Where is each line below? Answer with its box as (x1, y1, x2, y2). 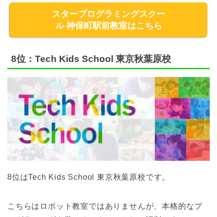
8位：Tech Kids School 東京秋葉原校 (11, 54, 171, 64)
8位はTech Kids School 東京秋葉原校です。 (7, 173, 170, 182)
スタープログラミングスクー (52, 9, 165, 19)
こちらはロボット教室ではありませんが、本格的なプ (7, 202, 203, 211)
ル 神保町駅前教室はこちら (55, 20, 162, 31)
